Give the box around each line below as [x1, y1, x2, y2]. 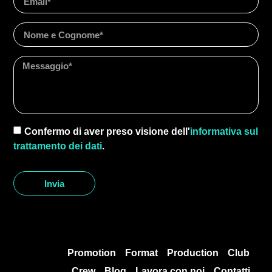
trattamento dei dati [13, 140, 103, 151]
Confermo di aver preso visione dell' [24, 126, 191, 137]
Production [166, 248, 219, 259]
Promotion [67, 248, 116, 259]
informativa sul [190, 126, 259, 137]
